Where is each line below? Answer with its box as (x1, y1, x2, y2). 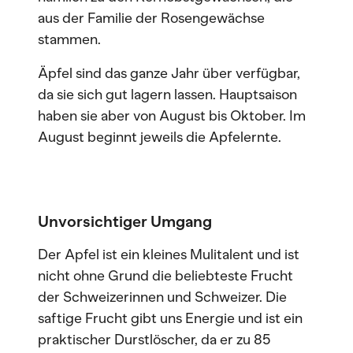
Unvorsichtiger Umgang (38, 212, 212, 231)
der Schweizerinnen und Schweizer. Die (38, 288, 287, 306)
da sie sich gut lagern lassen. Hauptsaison (38, 86, 297, 103)
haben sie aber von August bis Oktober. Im (38, 107, 306, 124)
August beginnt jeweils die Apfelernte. (38, 128, 281, 146)
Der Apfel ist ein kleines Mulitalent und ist (38, 246, 299, 263)
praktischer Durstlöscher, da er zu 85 (38, 331, 271, 348)
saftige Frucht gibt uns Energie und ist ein (38, 310, 303, 327)
